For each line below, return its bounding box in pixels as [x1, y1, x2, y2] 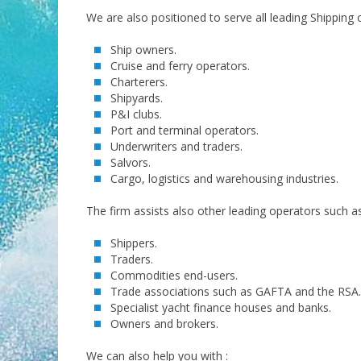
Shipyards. [110, 89, 163, 106]
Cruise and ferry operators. [110, 57, 250, 73]
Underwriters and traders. [110, 138, 243, 154]
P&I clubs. [110, 106, 162, 122]
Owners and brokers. [110, 315, 218, 331]
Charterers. [110, 73, 168, 89]
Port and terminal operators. [110, 122, 259, 138]
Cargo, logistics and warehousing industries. [110, 170, 338, 186]
